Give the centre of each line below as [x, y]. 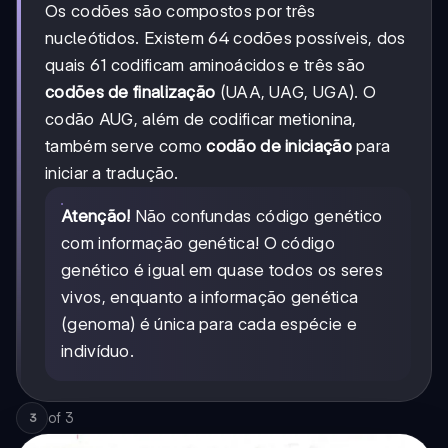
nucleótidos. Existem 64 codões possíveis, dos [225, 38]
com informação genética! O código [198, 243]
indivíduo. [97, 351]
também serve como [126, 146]
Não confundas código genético [256, 216]
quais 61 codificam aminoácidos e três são [205, 65]
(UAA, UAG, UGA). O [296, 92]
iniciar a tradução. [112, 173]
